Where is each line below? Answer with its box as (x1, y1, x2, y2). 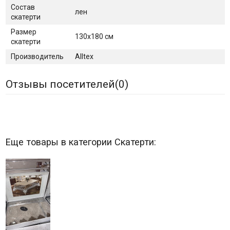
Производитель (10, 52, 64, 61)
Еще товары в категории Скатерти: (5, 136, 156, 147)
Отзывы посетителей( (5, 78, 119, 90)
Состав (10, 3, 35, 11)
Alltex (74, 52, 93, 61)
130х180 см (74, 32, 113, 41)
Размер (10, 27, 36, 36)
